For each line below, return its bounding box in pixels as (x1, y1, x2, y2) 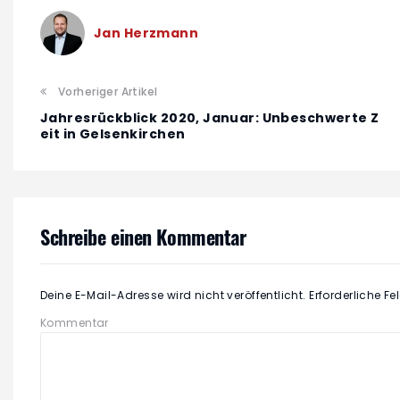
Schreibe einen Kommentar (40, 222, 246, 252)
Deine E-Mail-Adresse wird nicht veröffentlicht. (40, 287, 306, 304)
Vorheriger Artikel (58, 84, 158, 100)
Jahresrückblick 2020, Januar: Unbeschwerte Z (40, 109, 379, 128)
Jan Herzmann (94, 23, 199, 42)
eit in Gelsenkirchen (40, 125, 186, 144)
